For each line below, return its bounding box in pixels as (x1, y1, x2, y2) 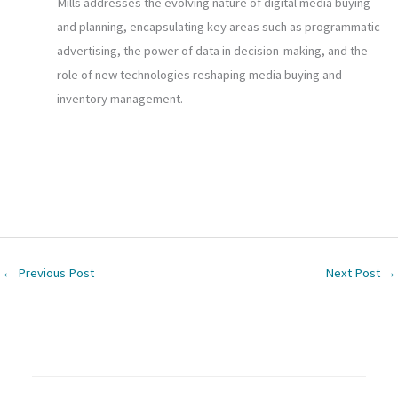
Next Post (325, 264, 383, 281)
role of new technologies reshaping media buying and (56, 67, 342, 84)
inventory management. (56, 91, 183, 107)
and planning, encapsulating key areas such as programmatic (56, 19, 380, 36)
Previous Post (15, 264, 94, 281)
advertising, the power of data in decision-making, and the (56, 43, 368, 60)
